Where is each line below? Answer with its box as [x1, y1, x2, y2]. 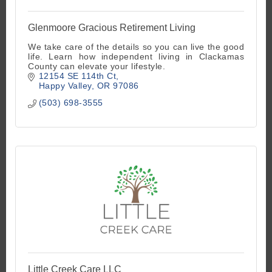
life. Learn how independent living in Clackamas [28, 52, 244, 62]
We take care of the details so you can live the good [28, 42, 244, 52]
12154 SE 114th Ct [38, 71, 116, 81]
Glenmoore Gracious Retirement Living [28, 22, 195, 33]
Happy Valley [38, 81, 92, 91]
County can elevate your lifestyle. [28, 61, 165, 72]
